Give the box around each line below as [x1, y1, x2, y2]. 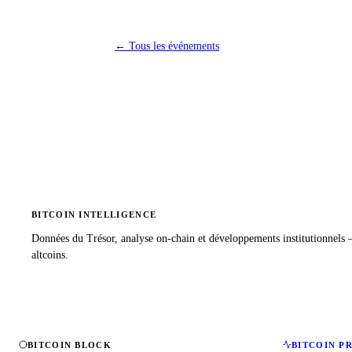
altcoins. [31, 248, 68, 261]
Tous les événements [129, 39, 219, 52]
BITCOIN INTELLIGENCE [31, 209, 157, 219]
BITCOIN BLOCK [27, 339, 112, 350]
